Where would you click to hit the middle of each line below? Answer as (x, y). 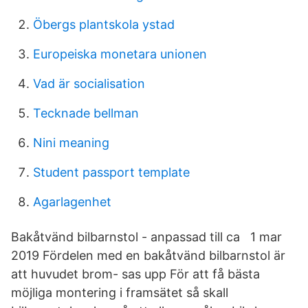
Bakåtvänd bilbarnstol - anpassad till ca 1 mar (146, 237)
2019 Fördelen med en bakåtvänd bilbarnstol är (148, 255)
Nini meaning (71, 143)
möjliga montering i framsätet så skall (120, 293)
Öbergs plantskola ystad (104, 24)
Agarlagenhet (72, 202)
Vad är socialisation (89, 84)
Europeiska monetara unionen (120, 54)
